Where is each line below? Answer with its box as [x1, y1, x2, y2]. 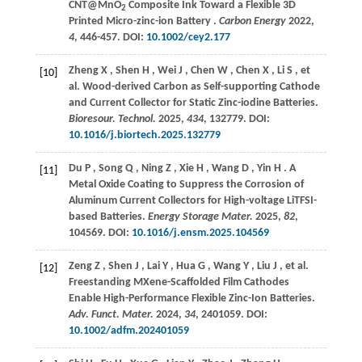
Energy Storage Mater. [147, 211, 253, 224]
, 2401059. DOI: [195, 309, 267, 322]
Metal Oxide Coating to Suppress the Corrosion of [68, 179, 304, 192]
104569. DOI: [68, 227, 132, 240]
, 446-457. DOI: [74, 32, 146, 44]
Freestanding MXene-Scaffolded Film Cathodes [68, 276, 289, 289]
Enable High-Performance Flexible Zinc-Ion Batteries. [68, 293, 315, 305]
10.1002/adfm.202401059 [68, 325, 189, 338]
